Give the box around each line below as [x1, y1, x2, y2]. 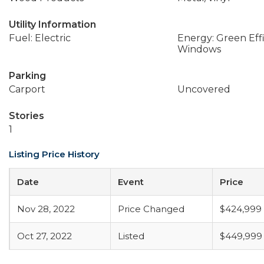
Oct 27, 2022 [17, 230, 72, 242]
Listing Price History [9, 148, 100, 160]
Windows [177, 44, 221, 55]
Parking [9, 70, 46, 81]
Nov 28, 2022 [17, 203, 75, 214]
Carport [9, 84, 45, 95]
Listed [118, 230, 144, 242]
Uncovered [177, 84, 230, 95]
